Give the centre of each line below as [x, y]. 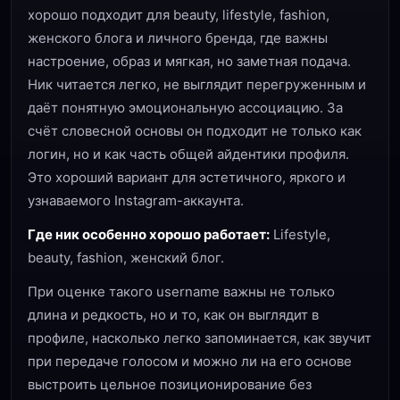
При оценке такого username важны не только [181, 292]
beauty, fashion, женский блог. [126, 258]
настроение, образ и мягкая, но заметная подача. [189, 61]
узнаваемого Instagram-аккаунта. [136, 200]
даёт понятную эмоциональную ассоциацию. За [185, 108]
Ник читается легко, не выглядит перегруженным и [197, 84]
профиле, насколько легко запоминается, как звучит [200, 338]
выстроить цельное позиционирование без [170, 384]
